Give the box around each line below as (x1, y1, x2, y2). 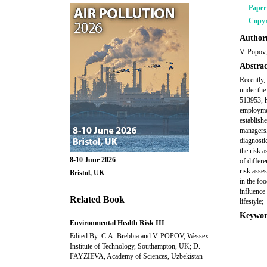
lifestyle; (240, 197, 263, 206)
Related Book (70, 194, 125, 204)
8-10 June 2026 (70, 156, 116, 164)
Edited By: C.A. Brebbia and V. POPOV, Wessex (70, 232, 209, 240)
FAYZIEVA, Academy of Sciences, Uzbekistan (70, 252, 203, 260)
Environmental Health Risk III (70, 219, 164, 227)
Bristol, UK (70, 169, 104, 177)
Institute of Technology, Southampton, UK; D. (70, 242, 200, 250)
